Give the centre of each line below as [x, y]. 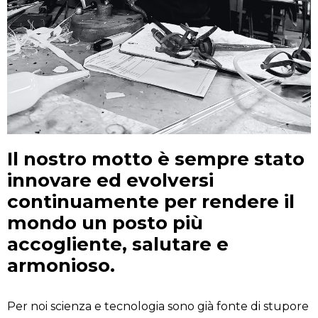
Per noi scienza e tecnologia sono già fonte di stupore [158, 307]
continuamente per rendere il [151, 202]
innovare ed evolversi [110, 181]
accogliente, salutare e [118, 245]
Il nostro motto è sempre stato [156, 159]
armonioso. [61, 266]
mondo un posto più [105, 223]
